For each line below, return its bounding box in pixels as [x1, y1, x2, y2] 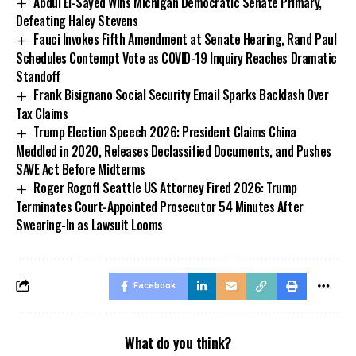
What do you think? [125, 331, 231, 353]
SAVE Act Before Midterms [16, 160, 145, 179]
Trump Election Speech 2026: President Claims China [33, 122, 296, 142]
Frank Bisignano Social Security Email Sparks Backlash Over [33, 85, 329, 105]
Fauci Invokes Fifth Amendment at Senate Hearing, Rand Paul [33, 29, 337, 49]
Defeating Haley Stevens [16, 11, 138, 31]
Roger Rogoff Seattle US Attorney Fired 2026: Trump [33, 178, 297, 197]
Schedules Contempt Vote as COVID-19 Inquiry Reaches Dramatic [16, 48, 337, 68]
